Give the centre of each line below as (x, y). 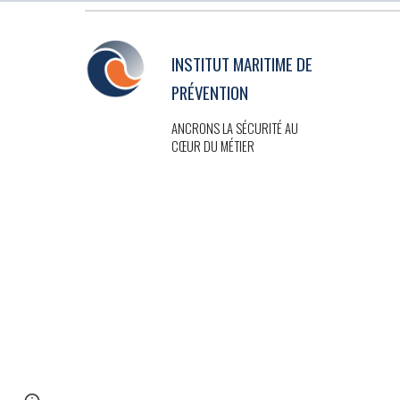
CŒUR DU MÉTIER (212, 146)
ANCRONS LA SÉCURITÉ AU (234, 128)
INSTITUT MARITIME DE (242, 64)
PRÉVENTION (209, 92)
